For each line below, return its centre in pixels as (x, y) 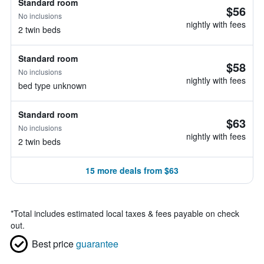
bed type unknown (52, 85)
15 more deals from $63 (132, 170)
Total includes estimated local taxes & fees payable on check (126, 213)
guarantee (97, 244)
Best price (53, 244)
